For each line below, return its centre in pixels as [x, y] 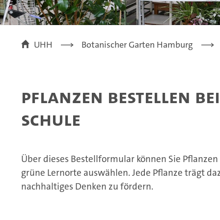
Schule [51, 120]
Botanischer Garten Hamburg [137, 45]
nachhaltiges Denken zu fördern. [87, 187]
